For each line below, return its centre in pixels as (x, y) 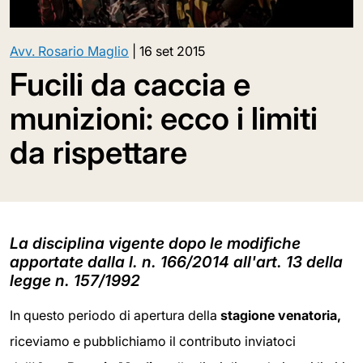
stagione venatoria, (281, 316)
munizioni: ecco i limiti (164, 119)
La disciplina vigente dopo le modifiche (155, 243)
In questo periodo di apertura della (115, 316)
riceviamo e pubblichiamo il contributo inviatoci (153, 342)
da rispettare (98, 153)
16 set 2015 (172, 51)
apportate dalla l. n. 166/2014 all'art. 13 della (176, 262)
